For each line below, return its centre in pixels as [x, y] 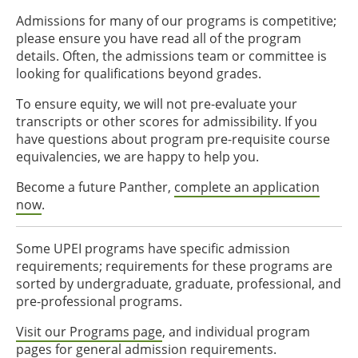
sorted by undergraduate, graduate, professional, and [179, 284]
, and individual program [236, 332]
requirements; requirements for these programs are [174, 266]
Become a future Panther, [95, 187]
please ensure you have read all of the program [159, 38]
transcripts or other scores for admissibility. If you [167, 121]
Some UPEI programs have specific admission [153, 249]
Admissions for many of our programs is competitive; [176, 21]
